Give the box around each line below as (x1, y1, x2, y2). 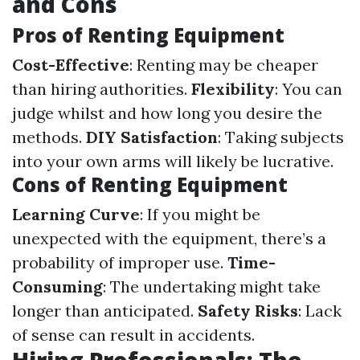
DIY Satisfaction (86, 127, 218, 147)
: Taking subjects (218, 127, 344, 147)
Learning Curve (12, 204, 140, 224)
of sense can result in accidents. (12, 325, 255, 345)
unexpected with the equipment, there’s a (12, 228, 326, 248)
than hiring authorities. (12, 79, 191, 99)
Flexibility (191, 79, 275, 99)
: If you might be (140, 204, 260, 224)
